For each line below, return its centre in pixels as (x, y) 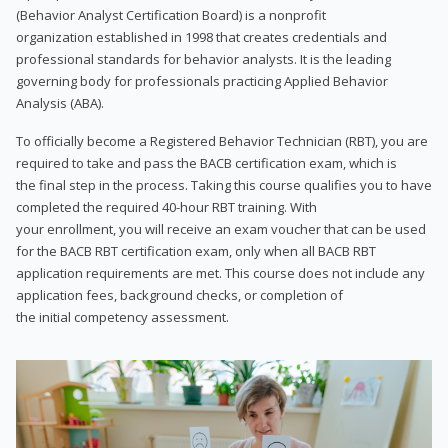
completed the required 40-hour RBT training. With (166, 206)
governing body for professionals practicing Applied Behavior (202, 80)
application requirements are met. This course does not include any (220, 272)
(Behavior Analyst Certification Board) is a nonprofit (171, 14)
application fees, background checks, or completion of (179, 294)
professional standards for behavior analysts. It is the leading (203, 58)
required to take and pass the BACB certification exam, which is (206, 162)
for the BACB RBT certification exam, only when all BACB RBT (196, 250)
